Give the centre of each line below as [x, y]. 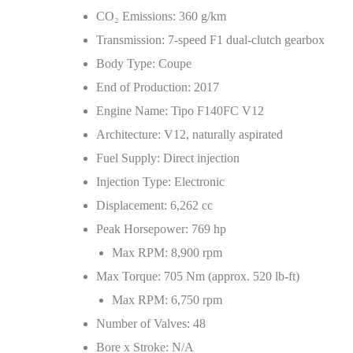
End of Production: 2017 [158, 87]
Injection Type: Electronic [160, 182]
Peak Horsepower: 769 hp [161, 229]
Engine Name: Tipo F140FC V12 [180, 111]
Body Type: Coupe [144, 63]
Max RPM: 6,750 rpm [167, 300]
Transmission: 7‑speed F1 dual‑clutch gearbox [210, 40]
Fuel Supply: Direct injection [168, 158]
